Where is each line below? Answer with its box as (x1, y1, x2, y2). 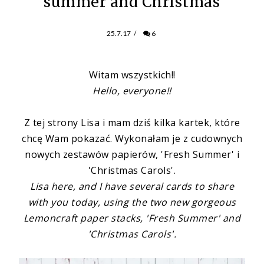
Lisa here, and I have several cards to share (30, 179, 234, 193)
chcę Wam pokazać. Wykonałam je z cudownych (22, 131, 242, 145)
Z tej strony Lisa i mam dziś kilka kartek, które (24, 115, 240, 129)
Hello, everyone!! (93, 84, 171, 97)
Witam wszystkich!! (88, 68, 176, 81)
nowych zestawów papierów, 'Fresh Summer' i (25, 147, 239, 161)
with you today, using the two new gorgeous (28, 195, 236, 209)
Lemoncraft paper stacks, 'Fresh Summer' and (23, 211, 241, 225)
